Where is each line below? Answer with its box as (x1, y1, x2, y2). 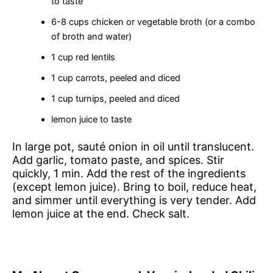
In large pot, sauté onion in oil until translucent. (12, 140, 254, 153)
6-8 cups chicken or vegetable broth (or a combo (51, 16, 255, 27)
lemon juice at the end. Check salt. (12, 207, 190, 220)
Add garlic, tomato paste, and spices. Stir (12, 153, 224, 166)
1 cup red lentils (51, 51, 115, 63)
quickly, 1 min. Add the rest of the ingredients (12, 166, 246, 180)
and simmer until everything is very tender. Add (12, 193, 256, 207)
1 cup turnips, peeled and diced (51, 93, 180, 104)
